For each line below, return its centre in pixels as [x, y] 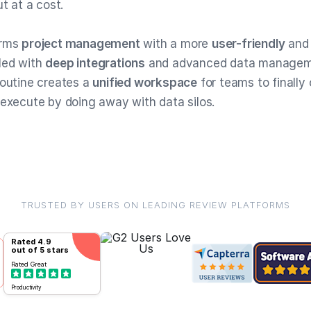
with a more [176, 44]
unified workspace [145, 83]
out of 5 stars [40, 250]
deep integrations [95, 63]
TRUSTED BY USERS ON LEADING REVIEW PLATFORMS [155, 205]
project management [81, 44]
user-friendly [249, 44]
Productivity [26, 287]
